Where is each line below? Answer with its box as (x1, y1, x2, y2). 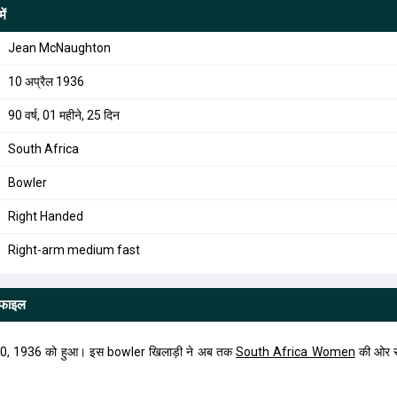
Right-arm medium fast (7, 243, 140, 257)
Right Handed (7, 209, 83, 223)
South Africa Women (236, 345, 355, 359)
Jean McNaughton (7, 41, 111, 55)
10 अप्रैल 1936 (7, 74, 84, 89)
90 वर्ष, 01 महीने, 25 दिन (7, 108, 120, 122)
